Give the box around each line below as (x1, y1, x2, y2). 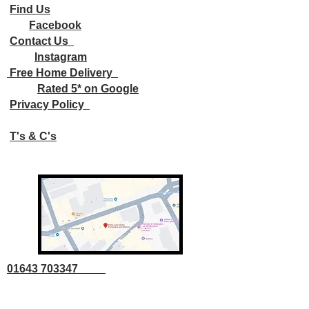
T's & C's (10, 130, 57, 142)
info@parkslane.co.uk (7, 295, 121, 306)
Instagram (34, 51, 87, 63)
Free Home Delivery (7, 67, 118, 79)
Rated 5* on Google (37, 83, 139, 94)
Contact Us (10, 35, 74, 47)
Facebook (29, 19, 81, 31)
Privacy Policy (10, 99, 90, 110)
